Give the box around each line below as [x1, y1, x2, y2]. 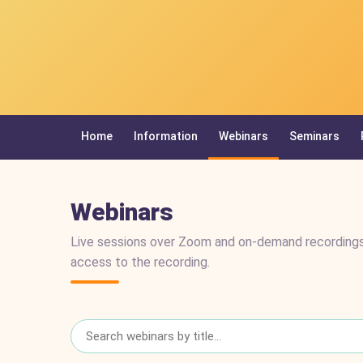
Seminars [289, 129, 340, 143]
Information [134, 129, 198, 143]
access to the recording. [70, 254, 210, 270]
